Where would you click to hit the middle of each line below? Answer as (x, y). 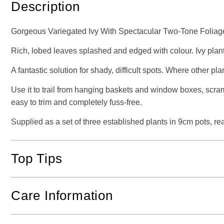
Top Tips (37, 159)
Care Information (62, 196)
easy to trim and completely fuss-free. (76, 102)
